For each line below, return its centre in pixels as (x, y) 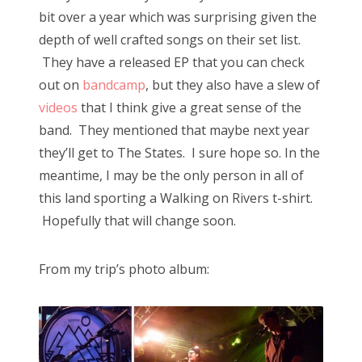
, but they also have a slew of (233, 85)
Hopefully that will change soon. (137, 221)
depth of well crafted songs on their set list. (170, 40)
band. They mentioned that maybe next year (174, 130)
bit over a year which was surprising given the (178, 17)
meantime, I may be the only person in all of (171, 176)
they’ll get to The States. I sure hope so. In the (179, 153)
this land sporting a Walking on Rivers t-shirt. (176, 198)
